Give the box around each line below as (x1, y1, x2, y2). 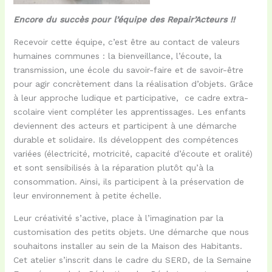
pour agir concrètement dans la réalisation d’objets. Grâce (13, 78, 253, 89)
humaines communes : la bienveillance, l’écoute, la (13, 50, 222, 61)
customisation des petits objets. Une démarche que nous (13, 226, 249, 237)
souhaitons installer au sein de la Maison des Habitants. (13, 240, 242, 251)
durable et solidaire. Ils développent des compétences (13, 134, 239, 144)
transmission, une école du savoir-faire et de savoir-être (13, 64, 243, 75)
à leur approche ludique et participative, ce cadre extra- (13, 92, 248, 103)
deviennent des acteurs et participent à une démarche (13, 120, 237, 131)
